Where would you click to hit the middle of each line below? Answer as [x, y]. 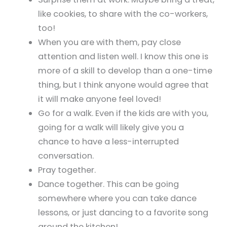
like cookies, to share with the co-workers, [123, 14]
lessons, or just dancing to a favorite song [123, 212]
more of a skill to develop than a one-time [125, 70]
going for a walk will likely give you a [111, 127]
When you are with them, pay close [109, 42]
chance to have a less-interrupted [108, 141]
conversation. [66, 156]
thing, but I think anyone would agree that [123, 85]
